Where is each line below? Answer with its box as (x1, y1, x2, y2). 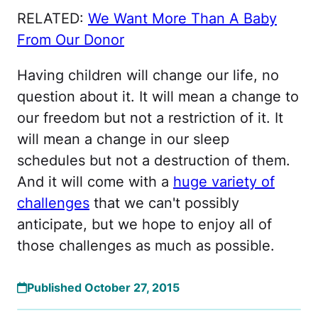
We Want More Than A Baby (88, 10, 277, 27)
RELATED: (17, 10, 88, 27)
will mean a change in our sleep (17, 131, 229, 148)
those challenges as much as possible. (17, 237, 275, 254)
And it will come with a (17, 173, 173, 190)
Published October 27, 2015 (27, 280, 180, 295)
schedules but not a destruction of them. (17, 152, 290, 169)
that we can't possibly (89, 194, 239, 212)
